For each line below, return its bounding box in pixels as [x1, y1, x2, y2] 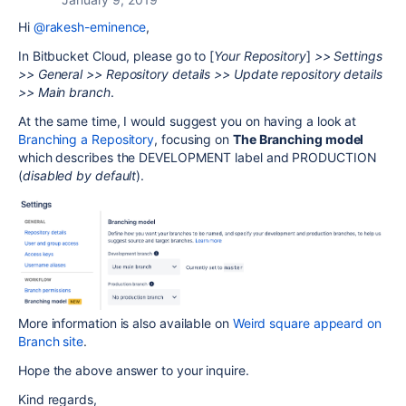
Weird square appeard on [232, 314, 382, 331]
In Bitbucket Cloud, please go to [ [18, 48, 215, 63]
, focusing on [154, 131, 233, 147]
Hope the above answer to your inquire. [18, 362, 249, 378]
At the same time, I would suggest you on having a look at [18, 113, 357, 129]
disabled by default [22, 168, 137, 183]
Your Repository [214, 48, 306, 63]
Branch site [18, 333, 84, 349]
